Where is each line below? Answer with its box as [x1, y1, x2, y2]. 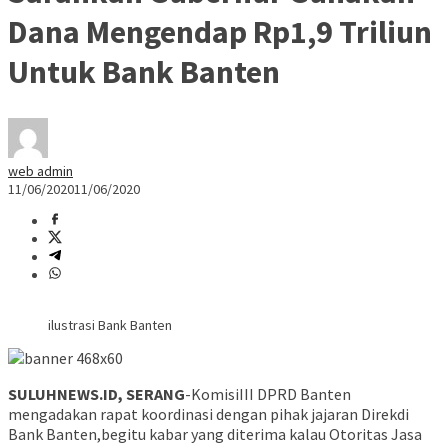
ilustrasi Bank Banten [48, 316, 172, 335]
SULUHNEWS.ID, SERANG [8, 384, 185, 405]
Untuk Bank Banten [8, 51, 280, 92]
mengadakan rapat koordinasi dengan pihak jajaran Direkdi [8, 404, 409, 425]
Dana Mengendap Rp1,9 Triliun [8, 11, 432, 52]
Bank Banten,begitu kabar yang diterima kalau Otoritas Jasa [8, 424, 422, 445]
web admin [8, 162, 73, 181]
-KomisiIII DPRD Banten [185, 384, 351, 405]
